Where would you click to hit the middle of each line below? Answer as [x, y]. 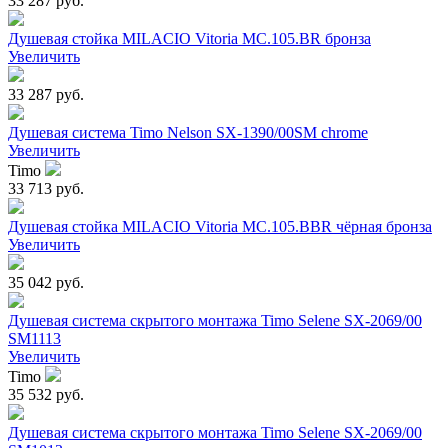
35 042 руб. [46, 283]
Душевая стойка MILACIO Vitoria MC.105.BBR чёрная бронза [220, 227]
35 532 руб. [46, 395]
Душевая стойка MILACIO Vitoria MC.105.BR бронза [189, 39]
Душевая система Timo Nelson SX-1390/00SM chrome [188, 133]
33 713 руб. [46, 189]
